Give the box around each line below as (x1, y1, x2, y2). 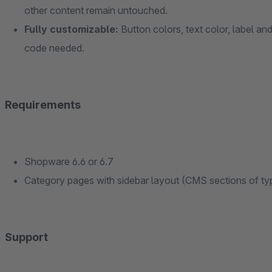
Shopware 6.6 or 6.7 (24, 155, 114, 168)
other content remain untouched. (24, 4, 168, 16)
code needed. (24, 42, 84, 54)
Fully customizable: (24, 23, 118, 35)
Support (5, 231, 48, 243)
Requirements (5, 98, 81, 111)
